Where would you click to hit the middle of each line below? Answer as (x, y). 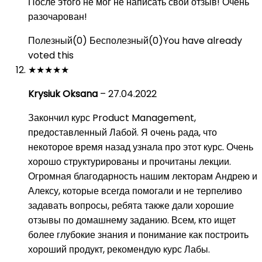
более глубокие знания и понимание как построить (138, 235)
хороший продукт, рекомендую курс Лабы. (119, 249)
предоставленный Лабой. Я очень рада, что (123, 132)
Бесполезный (119, 41)
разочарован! (58, 17)
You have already (203, 41)
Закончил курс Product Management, (112, 118)
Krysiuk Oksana (64, 94)
